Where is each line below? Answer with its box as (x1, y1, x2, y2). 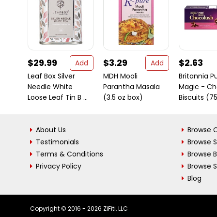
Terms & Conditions (36, 149, 103, 159)
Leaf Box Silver (28, 71, 75, 81)
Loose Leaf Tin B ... (28, 93, 88, 102)
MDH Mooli (103, 71, 138, 81)
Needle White (28, 82, 73, 92)
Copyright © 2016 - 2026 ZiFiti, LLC (30, 204, 128, 213)
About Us (36, 125, 66, 135)
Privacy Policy (36, 161, 81, 171)
